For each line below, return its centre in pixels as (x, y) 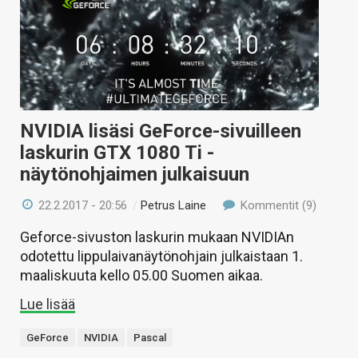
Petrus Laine (174, 206)
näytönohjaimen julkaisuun (135, 175)
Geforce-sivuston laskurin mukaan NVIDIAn (157, 237)
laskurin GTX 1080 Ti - (117, 153)
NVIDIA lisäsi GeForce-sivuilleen (161, 131)
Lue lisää (48, 304)
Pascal (150, 338)
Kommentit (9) (276, 206)
